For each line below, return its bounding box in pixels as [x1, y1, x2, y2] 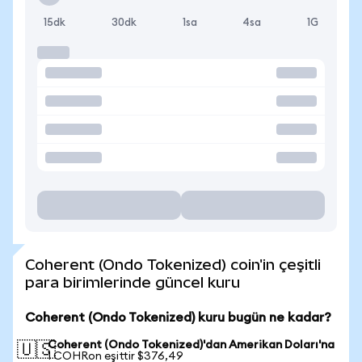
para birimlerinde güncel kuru [25, 274, 240, 291]
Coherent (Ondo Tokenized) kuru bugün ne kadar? [25, 311, 331, 324]
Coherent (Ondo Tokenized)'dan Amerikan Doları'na [48, 339, 335, 351]
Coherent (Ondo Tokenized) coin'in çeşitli [25, 256, 321, 273]
